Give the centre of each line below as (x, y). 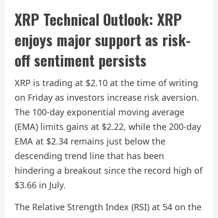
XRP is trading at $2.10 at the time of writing (106, 83)
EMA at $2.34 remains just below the (90, 141)
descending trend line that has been (89, 156)
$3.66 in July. (40, 185)
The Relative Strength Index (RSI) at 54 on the (108, 207)
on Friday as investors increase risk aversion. (107, 98)
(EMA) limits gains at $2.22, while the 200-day (108, 127)
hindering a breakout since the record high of (109, 171)
